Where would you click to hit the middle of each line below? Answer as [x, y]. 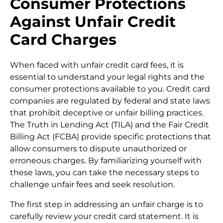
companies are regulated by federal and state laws [110, 101]
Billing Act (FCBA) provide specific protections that [111, 136]
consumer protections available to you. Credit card [110, 89]
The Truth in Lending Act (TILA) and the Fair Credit [110, 124]
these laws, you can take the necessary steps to [105, 172]
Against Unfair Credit [93, 22]
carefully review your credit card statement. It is [104, 216]
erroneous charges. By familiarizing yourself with [106, 160]
